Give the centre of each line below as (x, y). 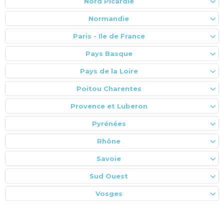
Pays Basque (109, 53)
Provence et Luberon (109, 106)
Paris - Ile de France (109, 36)
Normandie (109, 18)
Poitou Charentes (109, 88)
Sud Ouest (109, 176)
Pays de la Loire (109, 71)
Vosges (109, 193)
